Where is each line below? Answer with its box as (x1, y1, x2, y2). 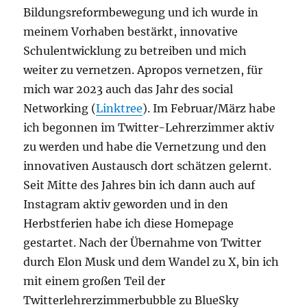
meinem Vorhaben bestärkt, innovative (23, 25, 238, 39)
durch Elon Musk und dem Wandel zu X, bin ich (23, 255, 280, 269)
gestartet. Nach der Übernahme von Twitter (23, 236, 262, 250)
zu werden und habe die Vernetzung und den (23, 140, 267, 154)
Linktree (96, 101, 143, 116)
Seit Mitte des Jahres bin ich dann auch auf (23, 178, 256, 193)
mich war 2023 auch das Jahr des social (23, 82, 234, 97)
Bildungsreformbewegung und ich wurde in (23, 5, 259, 20)
